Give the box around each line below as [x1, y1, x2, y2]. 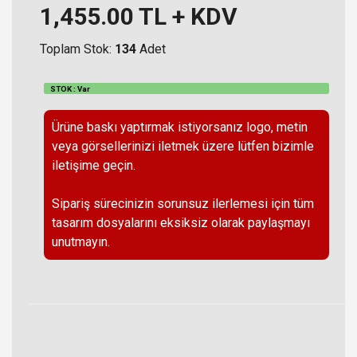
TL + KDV [134, 2, 237, 30]
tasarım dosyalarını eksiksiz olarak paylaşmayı [52, 215, 310, 231]
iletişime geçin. [52, 158, 135, 174]
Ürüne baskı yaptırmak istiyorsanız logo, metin [52, 120, 308, 135]
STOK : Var [49, 84, 90, 93]
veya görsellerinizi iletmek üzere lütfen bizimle [52, 139, 314, 155]
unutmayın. [52, 234, 110, 250]
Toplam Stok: [40, 41, 115, 57]
